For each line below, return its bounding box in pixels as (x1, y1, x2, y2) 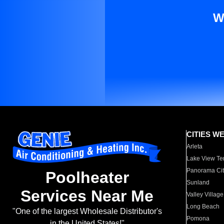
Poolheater (45, 168, 129, 187)
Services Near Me (20, 187, 153, 205)
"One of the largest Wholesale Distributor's (12, 207, 162, 216)
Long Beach (186, 203, 220, 210)
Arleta (186, 143, 203, 150)
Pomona (186, 215, 210, 222)
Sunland (186, 179, 210, 186)
